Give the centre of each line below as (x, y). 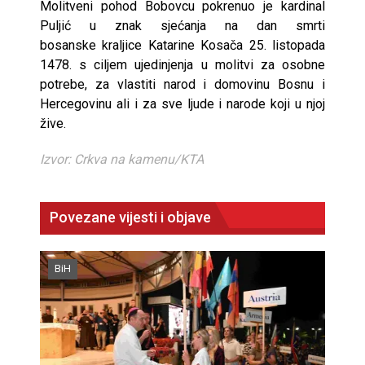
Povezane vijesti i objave (130, 217)
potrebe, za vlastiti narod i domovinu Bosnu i (182, 84)
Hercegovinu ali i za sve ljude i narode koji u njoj (182, 103)
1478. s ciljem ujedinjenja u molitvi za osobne (182, 64)
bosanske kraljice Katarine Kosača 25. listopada (182, 45)
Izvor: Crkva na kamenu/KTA (122, 159)
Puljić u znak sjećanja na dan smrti (182, 25)
